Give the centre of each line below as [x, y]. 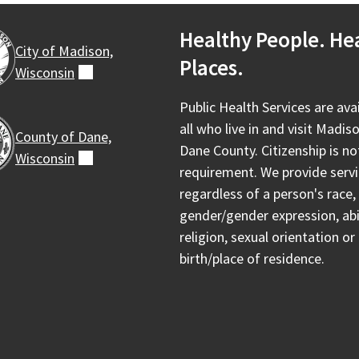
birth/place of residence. [252, 258]
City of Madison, [64, 50]
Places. [212, 67]
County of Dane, [63, 136]
